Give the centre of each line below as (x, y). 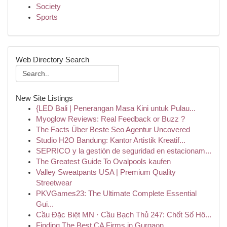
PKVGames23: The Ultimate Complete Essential (116, 194)
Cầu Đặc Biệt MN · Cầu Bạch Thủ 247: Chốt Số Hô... (124, 215)
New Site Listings (44, 98)
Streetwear (54, 183)
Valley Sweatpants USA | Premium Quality (106, 172)
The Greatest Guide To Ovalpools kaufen (103, 162)
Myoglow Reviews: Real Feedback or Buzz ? (110, 119)
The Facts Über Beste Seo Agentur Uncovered (113, 130)
